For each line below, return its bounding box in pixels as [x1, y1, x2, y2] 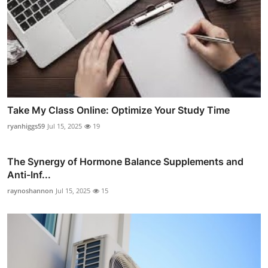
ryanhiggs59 [7, 121, 45, 130]
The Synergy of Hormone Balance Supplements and [7, 155, 243, 167]
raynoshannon [7, 185, 53, 195]
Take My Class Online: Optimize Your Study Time [7, 103, 230, 116]
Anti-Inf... [7, 168, 51, 181]
